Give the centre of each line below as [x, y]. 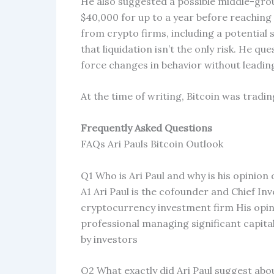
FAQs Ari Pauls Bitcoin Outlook [152, 143]
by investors [109, 239]
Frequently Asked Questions [146, 128]
